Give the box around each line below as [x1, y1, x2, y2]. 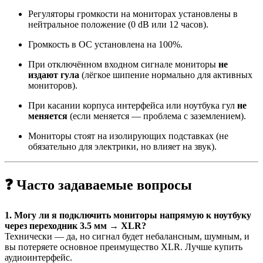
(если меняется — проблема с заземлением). [68, 111, 246, 121]
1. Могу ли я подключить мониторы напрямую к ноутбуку [5, 210, 251, 220]
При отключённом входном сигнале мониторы [28, 59, 218, 69]
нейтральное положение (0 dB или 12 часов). [28, 19, 208, 29]
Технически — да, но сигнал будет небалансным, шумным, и [5, 231, 249, 241]
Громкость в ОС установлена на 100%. [28, 39, 183, 49]
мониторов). [28, 80, 77, 90]
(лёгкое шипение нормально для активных [79, 70, 252, 80]
